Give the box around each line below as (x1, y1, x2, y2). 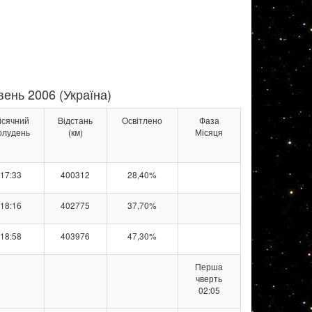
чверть (196, 272, 222, 285)
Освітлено (122, 114, 162, 127)
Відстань (58, 114, 93, 127)
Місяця (195, 126, 223, 139)
